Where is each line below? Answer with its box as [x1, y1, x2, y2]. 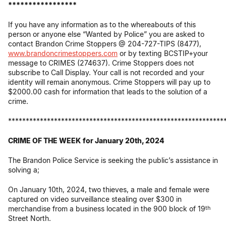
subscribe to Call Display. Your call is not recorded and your [8, 68, 204, 77]
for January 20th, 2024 [83, 136, 164, 145]
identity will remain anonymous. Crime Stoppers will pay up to [8, 78, 210, 86]
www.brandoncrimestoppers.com [8, 49, 118, 58]
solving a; [8, 165, 39, 174]
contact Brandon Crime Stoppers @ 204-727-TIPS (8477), [8, 39, 201, 48]
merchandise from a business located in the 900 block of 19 [8, 204, 205, 213]
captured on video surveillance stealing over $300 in [8, 195, 182, 203]
